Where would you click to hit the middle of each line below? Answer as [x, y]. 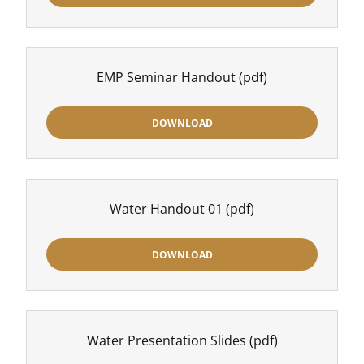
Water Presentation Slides [166, 340]
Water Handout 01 [166, 209]
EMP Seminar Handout [166, 77]
